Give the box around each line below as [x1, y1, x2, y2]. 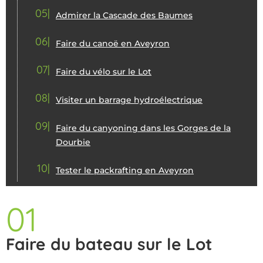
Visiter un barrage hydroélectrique [56, 94, 203, 105]
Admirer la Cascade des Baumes [56, 9, 193, 21]
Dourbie [56, 136, 90, 147]
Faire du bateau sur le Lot [6, 233, 212, 254]
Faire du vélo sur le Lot [56, 66, 151, 77]
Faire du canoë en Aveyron [56, 38, 170, 49]
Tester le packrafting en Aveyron [56, 164, 194, 176]
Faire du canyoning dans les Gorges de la [56, 122, 231, 133]
